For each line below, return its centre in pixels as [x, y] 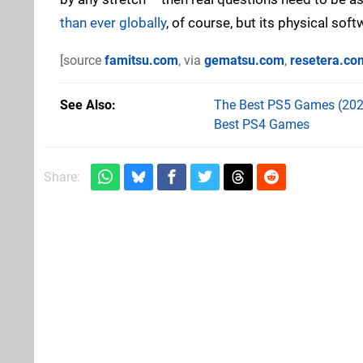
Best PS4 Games [262, 124]
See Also [86, 105]
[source [82, 60]
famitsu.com [141, 60]
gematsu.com [244, 60]
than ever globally [113, 22]
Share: [62, 177]
